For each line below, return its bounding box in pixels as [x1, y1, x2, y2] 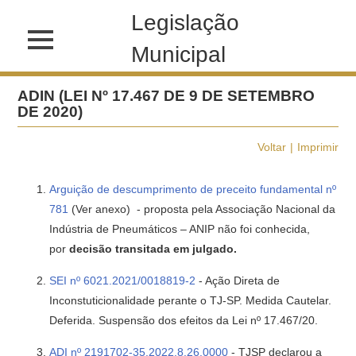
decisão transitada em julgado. [69, 242, 238, 255]
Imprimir [296, 141, 339, 153]
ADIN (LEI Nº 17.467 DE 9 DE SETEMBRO [17, 87, 315, 104]
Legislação [131, 10, 240, 35]
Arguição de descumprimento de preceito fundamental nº [49, 183, 337, 195]
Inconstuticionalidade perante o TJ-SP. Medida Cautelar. [49, 294, 332, 307]
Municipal [131, 42, 226, 67]
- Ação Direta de [195, 274, 281, 287]
